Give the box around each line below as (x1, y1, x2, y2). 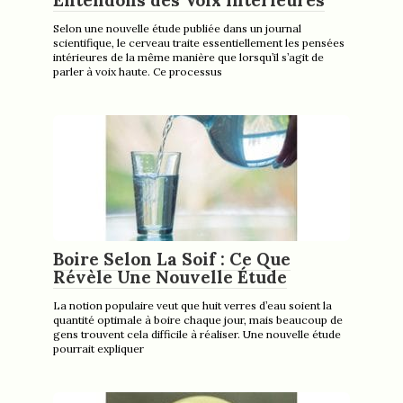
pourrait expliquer (53, 341, 144, 355)
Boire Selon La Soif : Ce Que (53, 247, 291, 270)
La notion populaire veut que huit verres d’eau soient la (53, 298, 332, 312)
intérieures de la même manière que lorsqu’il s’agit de (53, 49, 324, 64)
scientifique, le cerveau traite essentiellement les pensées (53, 35, 345, 49)
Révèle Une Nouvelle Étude (53, 265, 287, 288)
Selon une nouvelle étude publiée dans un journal (53, 21, 301, 35)
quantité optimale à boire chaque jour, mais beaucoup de (53, 312, 343, 327)
